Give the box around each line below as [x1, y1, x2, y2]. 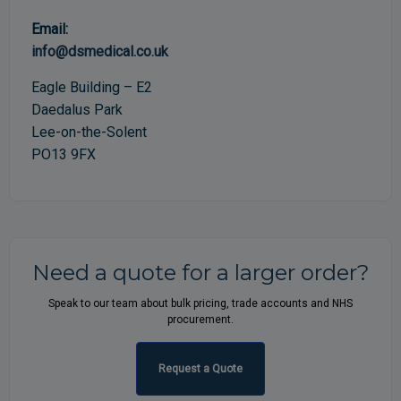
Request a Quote [158, 363, 243, 376]
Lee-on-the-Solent [31, 124, 147, 141]
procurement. [167, 313, 234, 327]
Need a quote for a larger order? [31, 260, 370, 286]
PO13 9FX [31, 146, 96, 164]
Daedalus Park [31, 101, 123, 119]
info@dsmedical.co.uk [31, 43, 168, 61]
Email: [31, 21, 68, 38]
